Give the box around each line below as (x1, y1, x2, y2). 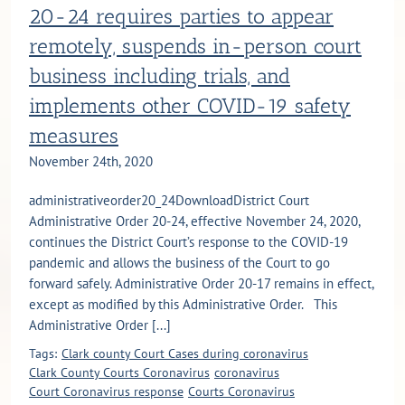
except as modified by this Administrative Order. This (29, 296, 337, 314)
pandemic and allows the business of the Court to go (29, 254, 330, 272)
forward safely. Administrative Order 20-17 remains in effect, (29, 275, 373, 293)
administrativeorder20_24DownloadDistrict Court (29, 192, 309, 210)
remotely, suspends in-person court (29, 34, 362, 60)
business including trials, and (29, 64, 290, 89)
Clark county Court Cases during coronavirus (61, 345, 308, 363)
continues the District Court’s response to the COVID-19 (29, 233, 348, 251)
